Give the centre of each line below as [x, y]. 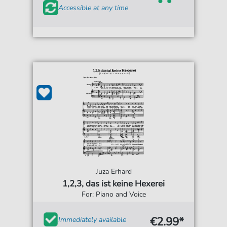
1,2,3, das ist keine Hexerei [113, 184]
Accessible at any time [93, 8]
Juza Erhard [113, 172]
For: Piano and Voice [113, 195]
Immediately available [92, 219]
